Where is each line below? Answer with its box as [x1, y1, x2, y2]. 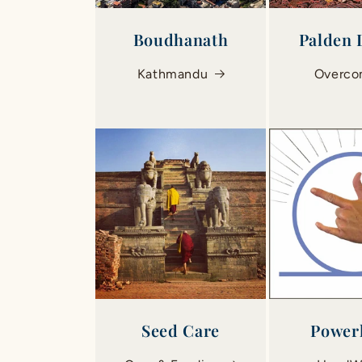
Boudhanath [133, 28, 229, 50]
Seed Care [141, 319, 221, 341]
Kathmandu [137, 65, 208, 82]
